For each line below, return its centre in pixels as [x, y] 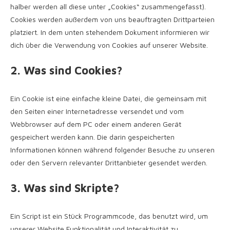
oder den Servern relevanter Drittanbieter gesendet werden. [109, 162]
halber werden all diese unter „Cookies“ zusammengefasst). [108, 6]
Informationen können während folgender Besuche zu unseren [112, 150]
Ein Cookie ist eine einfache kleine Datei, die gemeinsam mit [108, 98]
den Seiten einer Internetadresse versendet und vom [97, 111]
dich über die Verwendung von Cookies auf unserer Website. [109, 45]
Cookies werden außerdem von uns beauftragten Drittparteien [112, 19]
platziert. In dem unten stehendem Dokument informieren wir [110, 32]
